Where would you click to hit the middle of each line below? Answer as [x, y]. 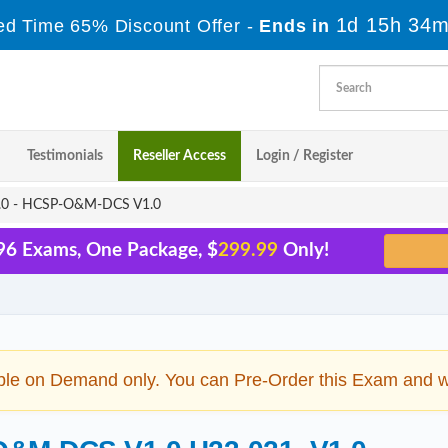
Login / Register [304, 156]
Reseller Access [179, 156]
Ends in [294, 26]
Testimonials [65, 156]
